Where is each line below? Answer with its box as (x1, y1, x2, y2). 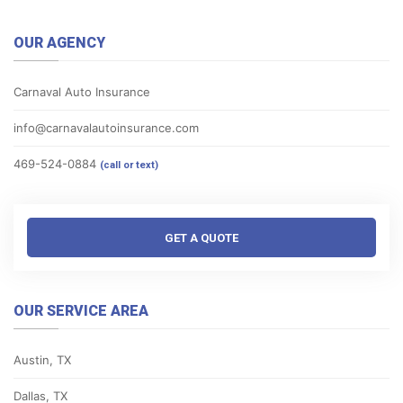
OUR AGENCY (13, 33, 105, 51)
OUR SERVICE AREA (13, 301, 148, 319)
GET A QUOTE (165, 230, 238, 245)
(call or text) (100, 158, 158, 171)
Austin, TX (13, 352, 71, 367)
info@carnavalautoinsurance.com (13, 120, 199, 135)
